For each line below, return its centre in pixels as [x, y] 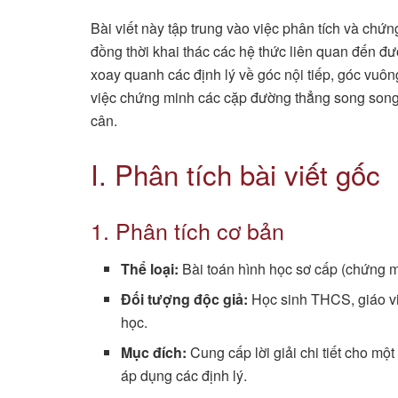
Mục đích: [154, 352]
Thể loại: [150, 268]
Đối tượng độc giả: [185, 298]
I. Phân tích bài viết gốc [235, 174]
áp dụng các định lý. [184, 375]
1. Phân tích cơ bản [187, 231]
